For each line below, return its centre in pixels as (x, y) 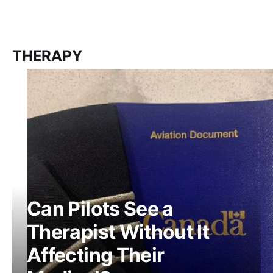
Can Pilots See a (100, 209)
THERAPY (47, 56)
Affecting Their (96, 255)
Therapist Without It (118, 232)
